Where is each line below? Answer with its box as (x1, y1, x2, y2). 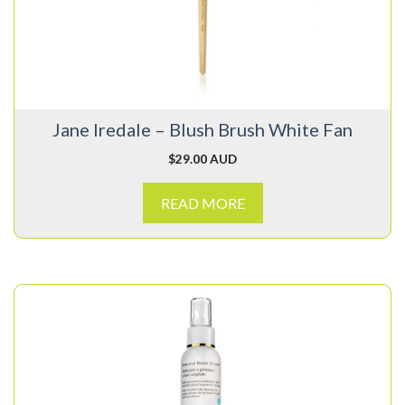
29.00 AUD (175, 151, 237, 167)
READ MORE (160, 194, 245, 212)
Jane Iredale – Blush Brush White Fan (52, 118, 353, 141)
